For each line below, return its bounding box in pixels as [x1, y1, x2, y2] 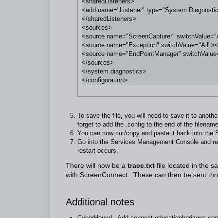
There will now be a [66, 162, 127, 169]
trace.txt [127, 162, 155, 169]
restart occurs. [77, 147, 118, 154]
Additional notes [66, 197, 134, 207]
